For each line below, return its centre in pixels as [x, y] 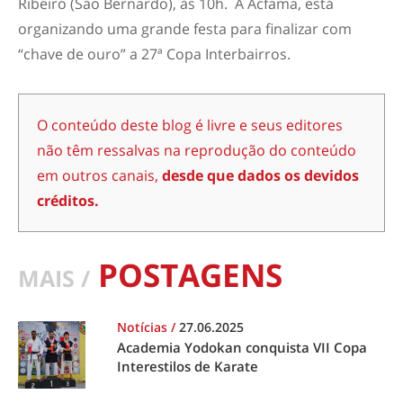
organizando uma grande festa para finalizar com [185, 28]
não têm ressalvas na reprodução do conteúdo [197, 150]
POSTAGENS [186, 274]
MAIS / [54, 278]
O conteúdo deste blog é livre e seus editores [190, 125]
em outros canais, [99, 175]
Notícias [144, 327]
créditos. [68, 200]
